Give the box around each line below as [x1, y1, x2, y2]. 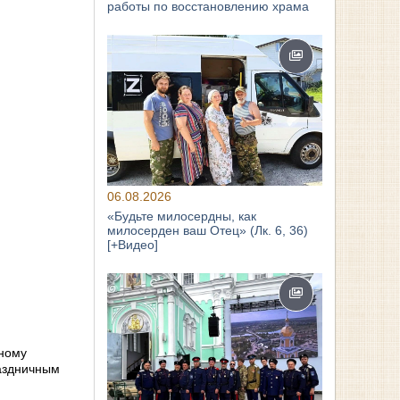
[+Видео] [107, 237, 159, 252]
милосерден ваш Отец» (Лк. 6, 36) [107, 222, 309, 237]
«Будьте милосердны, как [107, 208, 257, 223]
